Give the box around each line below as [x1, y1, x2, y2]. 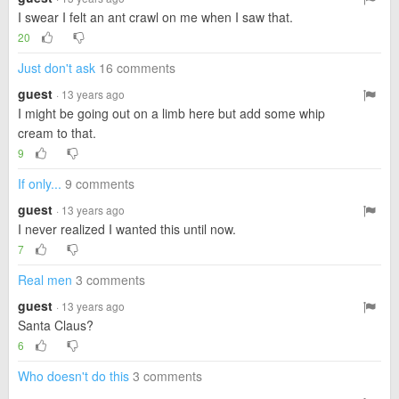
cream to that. [18, 124, 96, 142]
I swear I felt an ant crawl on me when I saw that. [18, 8, 293, 26]
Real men [18, 271, 72, 289]
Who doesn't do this [18, 367, 129, 385]
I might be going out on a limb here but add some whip [18, 104, 325, 122]
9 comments [65, 175, 134, 192]
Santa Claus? [18, 316, 94, 334]
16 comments [99, 59, 175, 77]
